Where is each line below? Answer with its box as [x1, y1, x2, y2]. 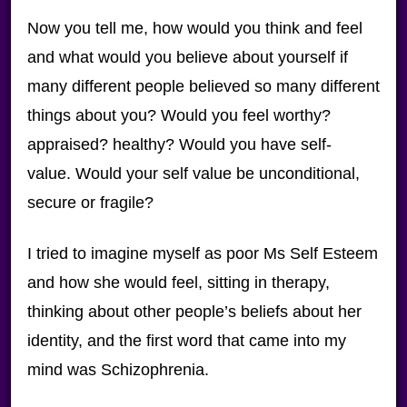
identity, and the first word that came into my [26, 332, 346, 350]
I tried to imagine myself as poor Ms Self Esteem [26, 244, 378, 263]
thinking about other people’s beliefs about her [26, 303, 362, 321]
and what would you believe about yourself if [26, 48, 352, 66]
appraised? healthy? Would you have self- [26, 135, 332, 154]
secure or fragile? [26, 194, 154, 212]
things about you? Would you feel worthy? [26, 106, 331, 124]
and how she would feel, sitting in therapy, [26, 273, 330, 292]
